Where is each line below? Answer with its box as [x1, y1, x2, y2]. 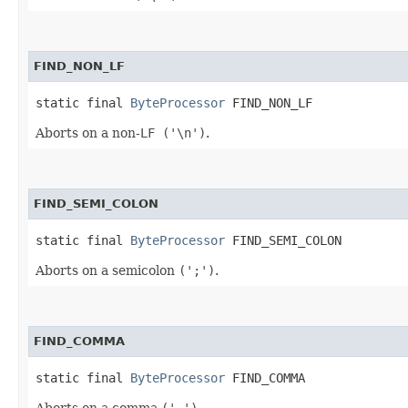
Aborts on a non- [36, 125, 140, 140]
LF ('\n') [140, 125, 206, 140]
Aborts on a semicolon [36, 262, 178, 278]
